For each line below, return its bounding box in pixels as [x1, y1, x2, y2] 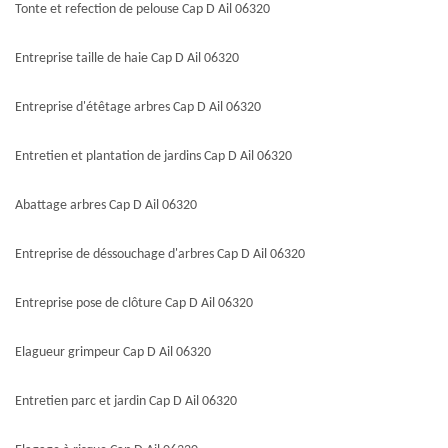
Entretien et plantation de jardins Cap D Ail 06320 [15, 149, 292, 165]
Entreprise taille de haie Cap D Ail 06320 [15, 51, 239, 67]
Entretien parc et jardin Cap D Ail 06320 [15, 394, 237, 410]
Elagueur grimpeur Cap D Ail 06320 [15, 345, 211, 361]
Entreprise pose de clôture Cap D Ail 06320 [15, 296, 253, 312]
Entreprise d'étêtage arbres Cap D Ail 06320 [15, 100, 261, 116]
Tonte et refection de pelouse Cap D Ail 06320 [15, 2, 270, 18]
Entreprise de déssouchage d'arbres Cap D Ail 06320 [15, 247, 305, 263]
